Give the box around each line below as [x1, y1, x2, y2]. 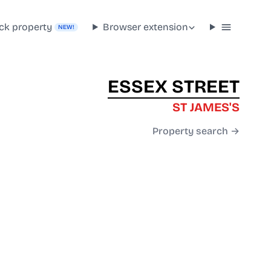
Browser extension [103, 21, 189, 33]
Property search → [152, 125, 240, 137]
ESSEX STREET [108, 76, 240, 98]
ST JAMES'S [172, 100, 240, 115]
